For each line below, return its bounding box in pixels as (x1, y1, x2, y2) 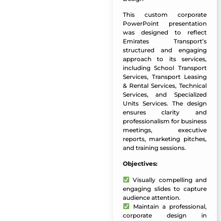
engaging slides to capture (122, 184, 207, 192)
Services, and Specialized (122, 90, 207, 98)
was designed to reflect (122, 28, 207, 36)
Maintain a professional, (129, 202, 207, 210)
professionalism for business (122, 117, 207, 125)
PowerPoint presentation (122, 19, 207, 27)
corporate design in (122, 211, 207, 219)
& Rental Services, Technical (122, 81, 207, 89)
